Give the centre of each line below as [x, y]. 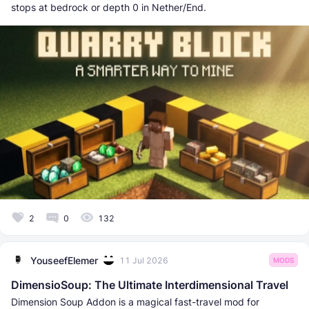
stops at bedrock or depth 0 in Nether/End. [109, 8]
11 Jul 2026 [144, 260]
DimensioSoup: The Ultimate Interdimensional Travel [150, 285]
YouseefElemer [64, 260]
